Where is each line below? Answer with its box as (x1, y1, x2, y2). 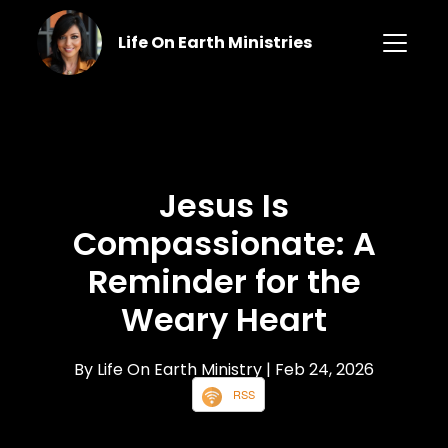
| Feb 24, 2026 (266, 358, 374, 382)
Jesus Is (159, 183, 289, 229)
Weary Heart (121, 297, 327, 343)
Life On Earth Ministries (117, 30, 312, 54)
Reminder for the (87, 259, 361, 305)
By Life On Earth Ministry (74, 358, 266, 382)
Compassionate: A (72, 221, 376, 267)
